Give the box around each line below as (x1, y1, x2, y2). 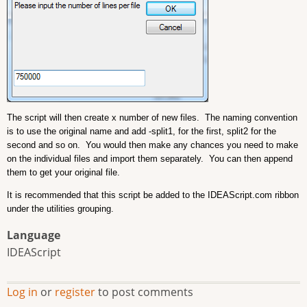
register (55, 284, 95, 299)
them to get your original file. (7, 167, 120, 177)
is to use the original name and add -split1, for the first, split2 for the (7, 125, 276, 136)
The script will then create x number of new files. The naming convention (7, 112, 297, 123)
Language (7, 227, 60, 243)
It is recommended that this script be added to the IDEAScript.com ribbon (7, 189, 299, 200)
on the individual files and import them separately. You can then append (7, 153, 293, 164)
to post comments (95, 284, 193, 299)
